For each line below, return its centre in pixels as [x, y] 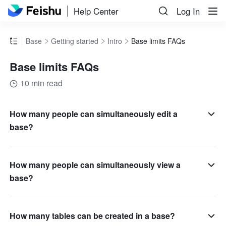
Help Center [96, 11]
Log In [188, 11]
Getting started [75, 41]
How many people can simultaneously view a [95, 165]
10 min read [42, 83]
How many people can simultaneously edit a [94, 114]
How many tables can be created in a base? [93, 216]
